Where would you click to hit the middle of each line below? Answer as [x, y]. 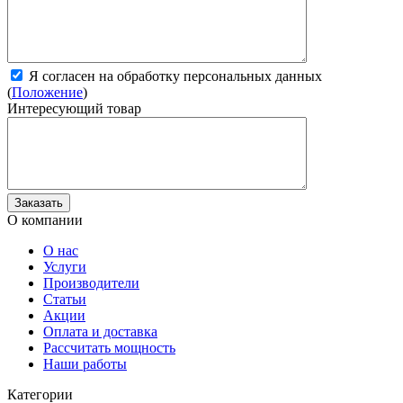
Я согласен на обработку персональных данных [174, 76]
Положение [47, 92]
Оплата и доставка [100, 331]
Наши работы [85, 363]
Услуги [65, 266]
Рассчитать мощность [109, 347]
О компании [45, 219]
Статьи [65, 299]
